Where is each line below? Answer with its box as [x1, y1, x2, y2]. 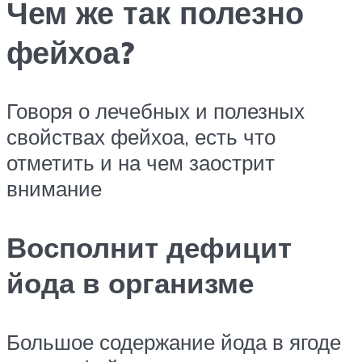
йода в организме [6, 264, 254, 301]
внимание [6, 175, 102, 201]
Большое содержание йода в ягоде [6, 328, 341, 355]
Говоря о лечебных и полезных [6, 97, 305, 124]
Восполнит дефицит [6, 229, 292, 265]
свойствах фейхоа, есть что [6, 123, 276, 149]
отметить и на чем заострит [6, 149, 275, 175]
